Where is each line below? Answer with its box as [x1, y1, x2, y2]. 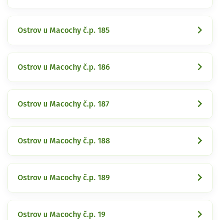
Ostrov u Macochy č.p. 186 [18, 63, 110, 71]
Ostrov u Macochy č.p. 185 [18, 26, 110, 34]
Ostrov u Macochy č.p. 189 [18, 173, 110, 182]
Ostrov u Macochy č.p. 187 [18, 100, 109, 108]
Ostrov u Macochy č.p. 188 [18, 137, 110, 145]
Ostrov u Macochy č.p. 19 [18, 210, 106, 219]
